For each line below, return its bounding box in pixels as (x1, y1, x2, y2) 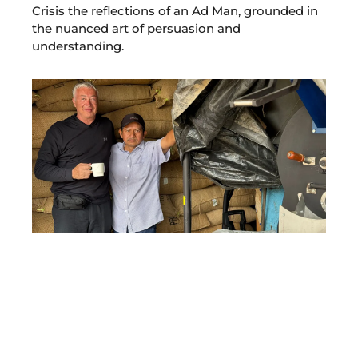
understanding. (32, 38, 124, 54)
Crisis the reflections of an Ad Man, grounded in (32, 2, 318, 18)
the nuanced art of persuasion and (32, 20, 241, 36)
